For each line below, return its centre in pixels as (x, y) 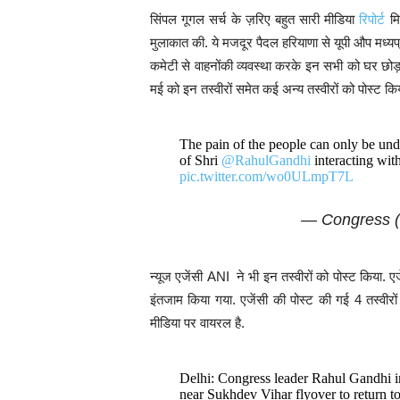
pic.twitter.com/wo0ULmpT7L (266, 176)
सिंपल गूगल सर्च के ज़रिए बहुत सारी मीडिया (255, 19)
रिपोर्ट (372, 19)
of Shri (200, 160)
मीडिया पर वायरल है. (197, 323)
